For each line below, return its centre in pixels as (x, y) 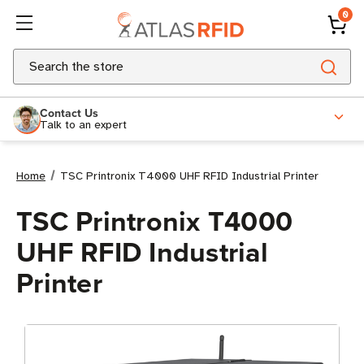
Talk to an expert (83, 124)
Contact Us (69, 113)
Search (32, 58)
